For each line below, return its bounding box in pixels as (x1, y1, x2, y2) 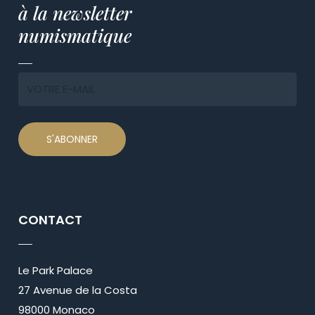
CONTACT (18, 210, 82, 229)
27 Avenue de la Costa (18, 282, 137, 297)
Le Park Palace (18, 262, 93, 278)
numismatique (18, 23, 131, 49)
